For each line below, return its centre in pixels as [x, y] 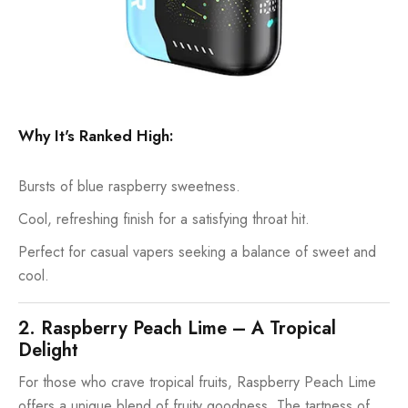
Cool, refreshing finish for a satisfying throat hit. [164, 219]
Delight [48, 350]
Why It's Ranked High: [96, 135]
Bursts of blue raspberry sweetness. [129, 186]
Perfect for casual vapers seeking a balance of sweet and [197, 251]
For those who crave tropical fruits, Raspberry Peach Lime [197, 382]
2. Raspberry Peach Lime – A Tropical [177, 328]
